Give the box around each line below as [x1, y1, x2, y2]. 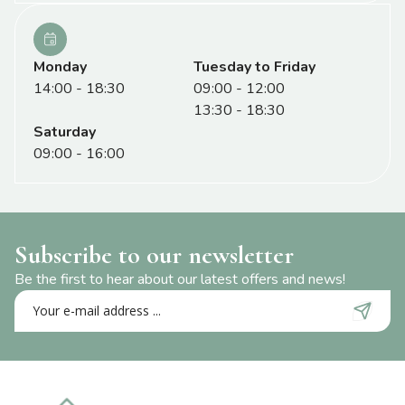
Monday [33, 57, 87, 77]
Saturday [33, 122, 96, 142]
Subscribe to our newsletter [14, 240, 294, 270]
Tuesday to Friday [193, 57, 316, 77]
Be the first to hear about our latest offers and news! [14, 269, 345, 289]
